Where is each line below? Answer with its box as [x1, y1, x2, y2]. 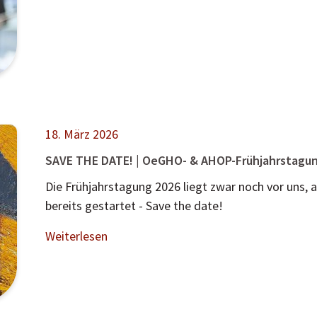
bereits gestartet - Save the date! [45, 197, 223, 214]
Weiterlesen [45, 227, 108, 244]
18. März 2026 [45, 125, 118, 142]
